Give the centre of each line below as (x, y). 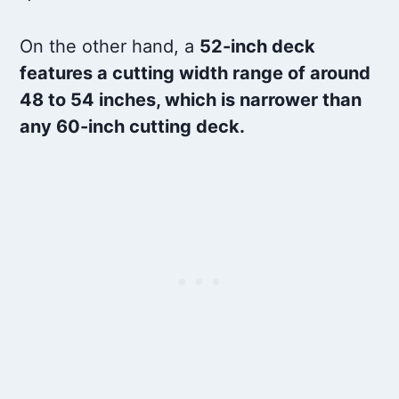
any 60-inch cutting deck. (133, 127)
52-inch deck (258, 47)
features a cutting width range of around (195, 73)
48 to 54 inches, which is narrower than (191, 100)
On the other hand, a (110, 47)
